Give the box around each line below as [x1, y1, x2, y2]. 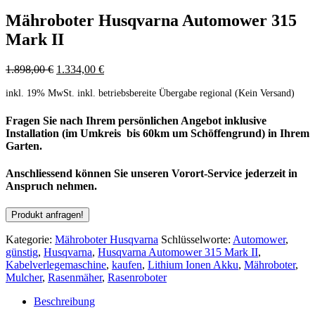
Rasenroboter [108, 271, 167, 284]
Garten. [6, 139, 42, 152]
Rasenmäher [48, 271, 102, 284]
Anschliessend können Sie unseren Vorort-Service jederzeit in [6, 167, 297, 179]
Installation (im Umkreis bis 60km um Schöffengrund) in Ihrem [6, 127, 309, 139]
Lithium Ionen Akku [148, 259, 238, 271]
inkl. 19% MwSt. [6, 87, 75, 99]
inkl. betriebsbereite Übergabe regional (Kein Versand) [77, 87, 295, 99]
